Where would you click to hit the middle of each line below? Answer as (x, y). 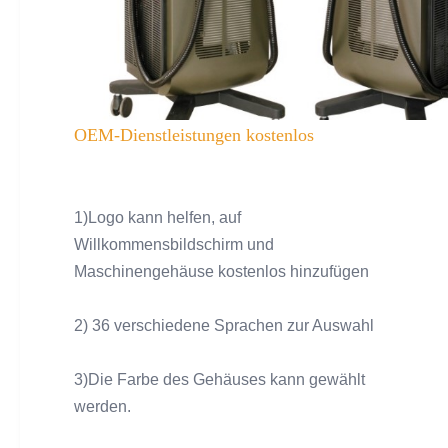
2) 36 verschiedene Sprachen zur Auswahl (224, 325)
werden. (102, 406)
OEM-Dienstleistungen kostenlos (194, 134)
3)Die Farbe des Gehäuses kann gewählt (219, 379)
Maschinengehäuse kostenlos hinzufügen (221, 271)
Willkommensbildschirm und (174, 244)
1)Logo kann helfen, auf (157, 217)
